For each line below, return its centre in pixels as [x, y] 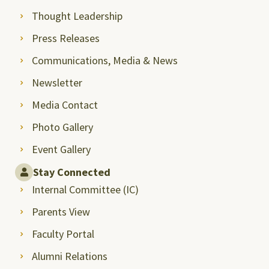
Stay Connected [72, 172]
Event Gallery [61, 149]
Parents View [61, 211]
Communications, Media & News [104, 60]
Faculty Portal [63, 234]
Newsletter [57, 82]
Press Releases [65, 38]
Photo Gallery [62, 127]
